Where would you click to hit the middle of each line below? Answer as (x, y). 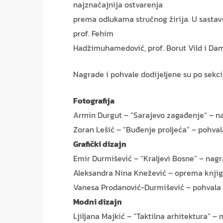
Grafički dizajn (100, 144)
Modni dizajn (98, 202)
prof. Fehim (93, 34)
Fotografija (94, 101)
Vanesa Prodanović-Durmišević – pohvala (147, 187)
